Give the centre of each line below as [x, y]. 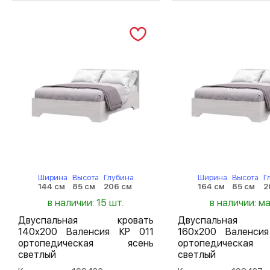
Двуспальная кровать [86, 220]
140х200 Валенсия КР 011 [86, 232]
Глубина [118, 177]
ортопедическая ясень [86, 243]
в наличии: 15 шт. [86, 203]
